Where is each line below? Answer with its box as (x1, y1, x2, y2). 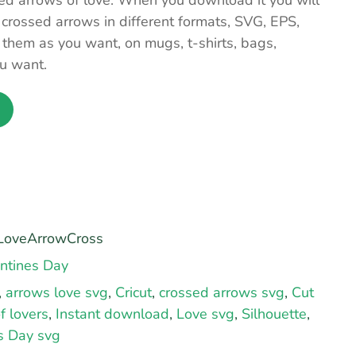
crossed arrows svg (159, 283, 284, 302)
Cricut (115, 283, 152, 302)
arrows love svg (6, 283, 108, 302)
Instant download (56, 304, 169, 323)
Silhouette (242, 304, 307, 323)
